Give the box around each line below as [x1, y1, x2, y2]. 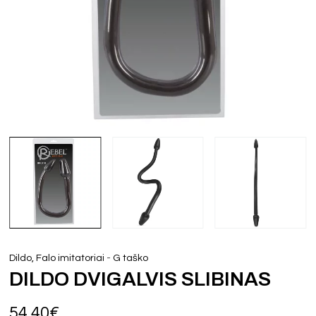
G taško [113, 253, 149, 263]
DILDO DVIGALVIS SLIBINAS [9, 267, 272, 290]
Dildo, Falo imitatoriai [9, 253, 105, 263]
